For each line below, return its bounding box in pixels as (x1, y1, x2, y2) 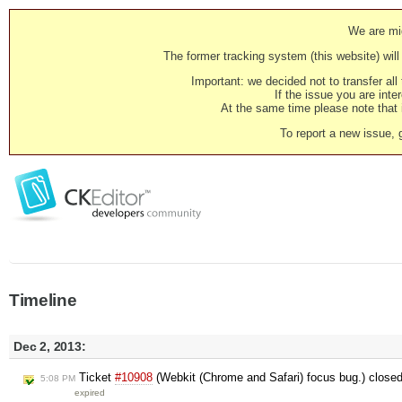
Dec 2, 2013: (13, 339, 86, 354)
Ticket (75, 371, 115, 385)
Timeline (9, 291, 77, 310)
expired (74, 388, 106, 398)
